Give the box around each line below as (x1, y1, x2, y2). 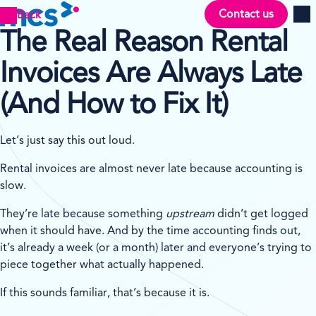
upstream (166, 209, 214, 220)
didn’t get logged (214, 209, 308, 220)
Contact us (219, 8, 274, 20)
